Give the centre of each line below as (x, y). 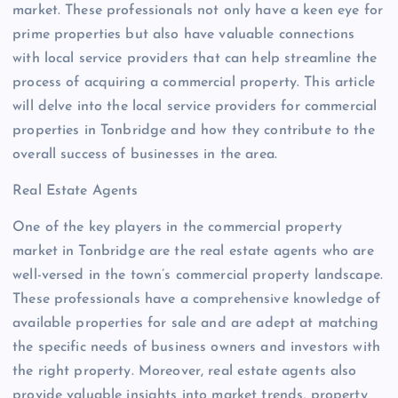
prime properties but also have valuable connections (184, 35)
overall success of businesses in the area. (145, 155)
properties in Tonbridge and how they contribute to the (194, 131)
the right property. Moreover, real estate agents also (185, 372)
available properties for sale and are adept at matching (195, 324)
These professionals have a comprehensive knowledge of (197, 300)
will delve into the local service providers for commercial (195, 107)
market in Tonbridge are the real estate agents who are (193, 252)
